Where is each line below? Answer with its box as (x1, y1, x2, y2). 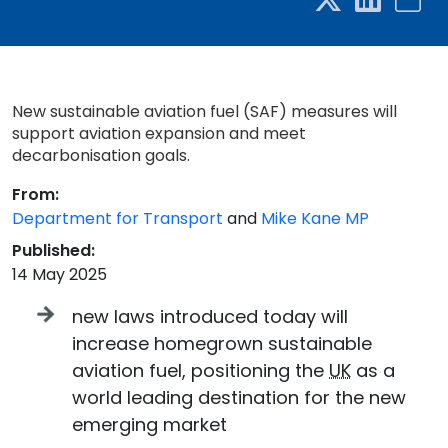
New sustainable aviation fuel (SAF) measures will (12, 100, 397, 123)
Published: (12, 239, 95, 262)
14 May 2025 (12, 263, 107, 286)
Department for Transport (12, 207, 223, 230)
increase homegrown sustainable (72, 331, 372, 356)
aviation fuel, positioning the (72, 358, 329, 383)
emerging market (72, 412, 227, 437)
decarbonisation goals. (12, 144, 190, 167)
